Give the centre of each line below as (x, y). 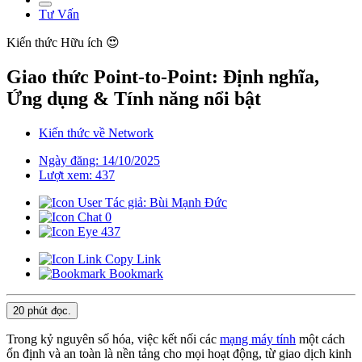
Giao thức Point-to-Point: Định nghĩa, (163, 77)
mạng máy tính (258, 339)
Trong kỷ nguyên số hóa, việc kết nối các (113, 339)
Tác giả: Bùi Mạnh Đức (164, 203)
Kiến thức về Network (96, 133)
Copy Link (131, 259)
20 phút (30, 311)
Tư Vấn (59, 15)
